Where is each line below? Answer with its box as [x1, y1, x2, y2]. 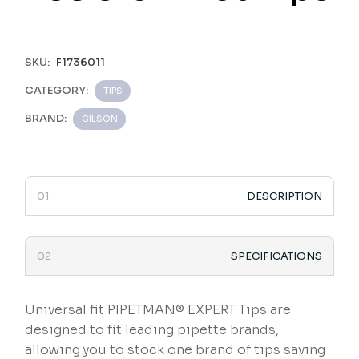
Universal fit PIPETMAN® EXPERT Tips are [25, 301, 292, 319]
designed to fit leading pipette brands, [25, 321, 280, 339]
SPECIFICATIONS [230, 249, 322, 264]
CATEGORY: [25, 83, 89, 98]
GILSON [82, 113, 119, 125]
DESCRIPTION [246, 189, 322, 204]
